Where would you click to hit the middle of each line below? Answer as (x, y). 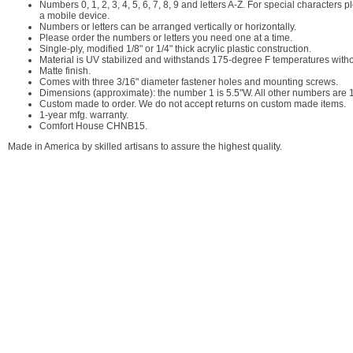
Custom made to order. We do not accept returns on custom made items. (193, 104)
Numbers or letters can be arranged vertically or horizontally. (168, 27)
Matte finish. (65, 71)
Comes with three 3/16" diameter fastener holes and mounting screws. (189, 82)
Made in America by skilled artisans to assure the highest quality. (145, 147)
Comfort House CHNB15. (93, 126)
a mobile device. (74, 16)
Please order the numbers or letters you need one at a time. (166, 38)
